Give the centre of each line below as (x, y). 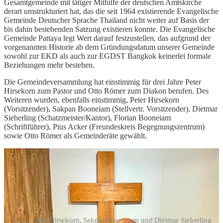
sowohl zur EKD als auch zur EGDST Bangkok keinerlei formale (108, 56)
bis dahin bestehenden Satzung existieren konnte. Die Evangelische (110, 29)
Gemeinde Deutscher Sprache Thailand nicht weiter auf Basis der (107, 20)
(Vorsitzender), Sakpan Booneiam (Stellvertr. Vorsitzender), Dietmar (111, 109)
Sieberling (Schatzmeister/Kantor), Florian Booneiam (87, 117)
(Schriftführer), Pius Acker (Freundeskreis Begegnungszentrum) (104, 126)
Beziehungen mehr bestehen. (49, 65)
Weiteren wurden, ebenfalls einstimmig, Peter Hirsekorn (92, 100)
